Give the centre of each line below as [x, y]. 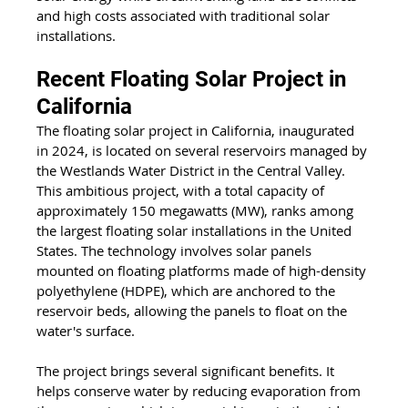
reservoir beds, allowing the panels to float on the [194, 310]
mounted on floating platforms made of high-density [204, 270]
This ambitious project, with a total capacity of [183, 190]
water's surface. [86, 330]
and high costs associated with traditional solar [185, 15]
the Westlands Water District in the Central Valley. [193, 170]
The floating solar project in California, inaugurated [198, 130]
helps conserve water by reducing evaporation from [201, 390]
